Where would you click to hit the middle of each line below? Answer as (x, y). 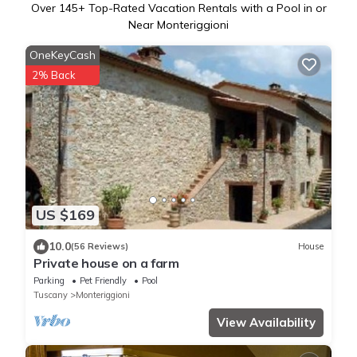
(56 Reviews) (100, 247)
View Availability (266, 322)
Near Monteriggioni (178, 25)
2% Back (54, 75)
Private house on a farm (106, 263)
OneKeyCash (63, 55)
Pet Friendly (103, 280)
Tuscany (51, 294)
